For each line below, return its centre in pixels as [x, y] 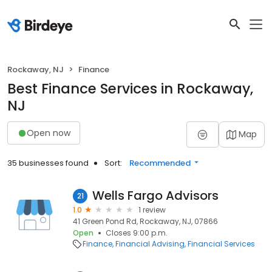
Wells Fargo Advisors [155, 195]
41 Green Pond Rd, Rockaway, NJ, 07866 [145, 221]
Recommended [160, 163]
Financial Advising [150, 244]
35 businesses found [48, 163]
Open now [49, 133]
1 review [152, 210]
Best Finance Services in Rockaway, [130, 89]
